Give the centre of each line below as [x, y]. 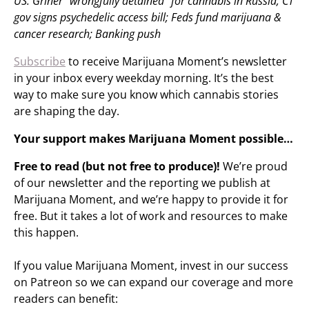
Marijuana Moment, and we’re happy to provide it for [151, 199]
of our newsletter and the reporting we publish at [142, 183]
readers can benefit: [66, 299]
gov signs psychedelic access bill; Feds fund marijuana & [148, 17]
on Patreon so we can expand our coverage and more [153, 282]
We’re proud [254, 166]
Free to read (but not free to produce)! [117, 166]
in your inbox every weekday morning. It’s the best [144, 78]
